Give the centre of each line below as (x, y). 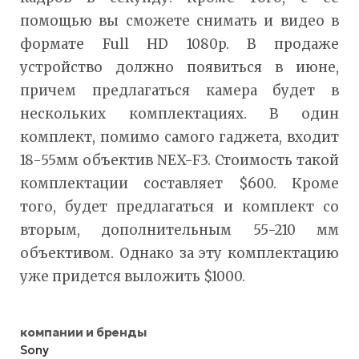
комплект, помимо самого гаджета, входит (179, 137)
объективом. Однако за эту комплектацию (179, 254)
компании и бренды (83, 333)
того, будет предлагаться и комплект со (179, 207)
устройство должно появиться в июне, (179, 68)
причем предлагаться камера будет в (179, 91)
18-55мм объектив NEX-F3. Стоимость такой (179, 161)
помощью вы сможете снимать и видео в (179, 21)
